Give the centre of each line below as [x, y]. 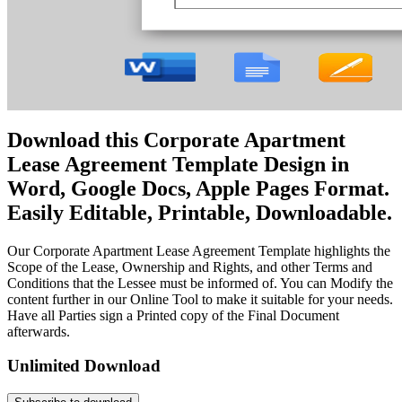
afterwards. [39, 331]
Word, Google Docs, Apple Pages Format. [198, 188]
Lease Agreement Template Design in [178, 164]
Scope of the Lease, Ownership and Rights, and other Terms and [190, 267]
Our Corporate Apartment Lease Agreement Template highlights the [199, 250]
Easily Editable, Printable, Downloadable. [200, 212]
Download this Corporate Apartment [176, 140]
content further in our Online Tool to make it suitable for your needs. [200, 299]
